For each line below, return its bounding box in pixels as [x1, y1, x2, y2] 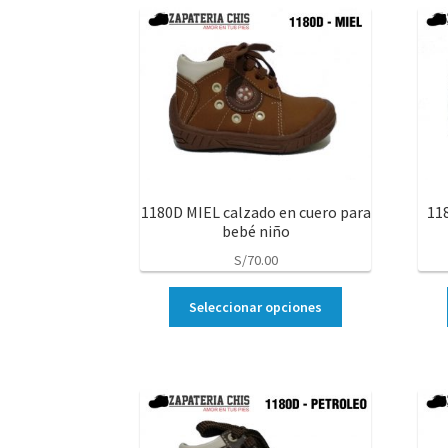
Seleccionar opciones [189, 298, 323, 317]
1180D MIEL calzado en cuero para [140, 201, 371, 222]
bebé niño [221, 220, 290, 241]
